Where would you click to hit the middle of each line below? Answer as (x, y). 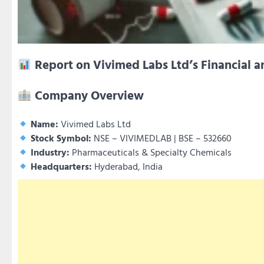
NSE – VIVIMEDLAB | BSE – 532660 (162, 138)
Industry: (50, 152)
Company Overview (89, 95)
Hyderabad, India (128, 166)
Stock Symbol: (61, 138)
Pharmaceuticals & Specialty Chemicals (151, 152)
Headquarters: (62, 166)
